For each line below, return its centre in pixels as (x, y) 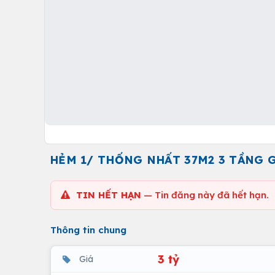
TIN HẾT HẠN (109, 195)
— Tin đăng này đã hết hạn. (205, 195)
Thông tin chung (88, 230)
